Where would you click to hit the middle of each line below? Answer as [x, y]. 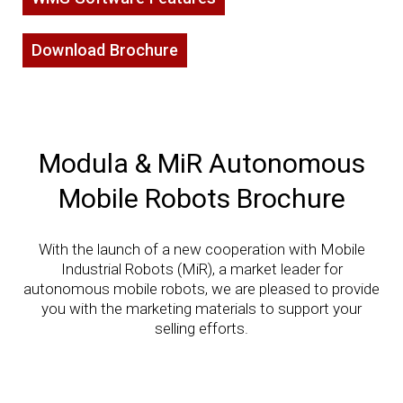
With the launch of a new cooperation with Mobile [201, 250]
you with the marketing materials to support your [201, 309]
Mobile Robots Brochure [201, 198]
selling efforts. [201, 329]
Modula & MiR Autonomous [201, 163]
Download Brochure [105, 49]
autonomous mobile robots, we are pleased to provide [201, 289]
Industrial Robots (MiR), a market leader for [201, 269]
